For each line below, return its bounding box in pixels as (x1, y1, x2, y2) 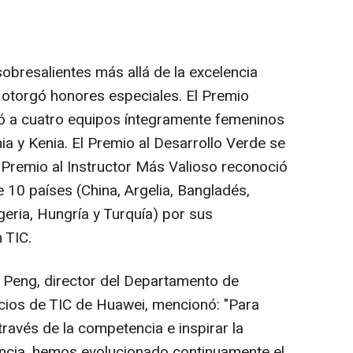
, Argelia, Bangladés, (117, 180, 250, 203)
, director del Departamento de (37, 270, 239, 293)
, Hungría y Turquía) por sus (30, 203, 213, 226)
